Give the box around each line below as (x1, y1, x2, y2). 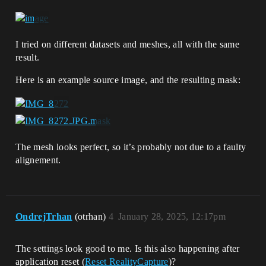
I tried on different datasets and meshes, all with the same (15, 39, 239, 50)
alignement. (15, 154, 61, 165)
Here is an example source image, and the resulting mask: (15, 75, 240, 85)
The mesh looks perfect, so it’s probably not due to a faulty (15, 141, 246, 152)
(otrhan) (74, 211, 109, 221)
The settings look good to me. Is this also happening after (15, 243, 240, 254)
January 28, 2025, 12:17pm (118, 211, 226, 221)
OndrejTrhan (15, 211, 72, 221)
